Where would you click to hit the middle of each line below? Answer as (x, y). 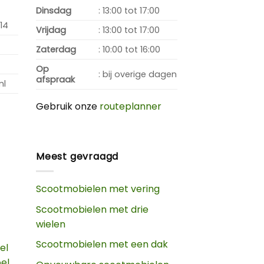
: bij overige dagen (138, 75)
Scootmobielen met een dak (102, 245)
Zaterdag (56, 50)
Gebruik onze (68, 107)
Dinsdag (54, 11)
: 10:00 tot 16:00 (130, 50)
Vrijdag (51, 30)
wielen (51, 224)
